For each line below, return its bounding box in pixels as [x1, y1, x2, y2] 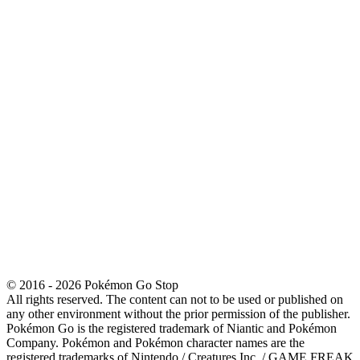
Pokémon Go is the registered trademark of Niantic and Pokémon [6, 321, 337, 336]
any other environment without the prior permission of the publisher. [6, 307, 350, 321]
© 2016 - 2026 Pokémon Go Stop [6, 278, 178, 292]
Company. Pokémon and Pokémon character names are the [6, 336, 305, 350]
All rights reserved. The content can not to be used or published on [6, 292, 343, 307]
